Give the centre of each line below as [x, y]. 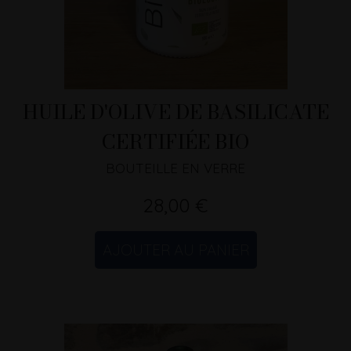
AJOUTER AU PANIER [175, 250]
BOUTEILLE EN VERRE [175, 168]
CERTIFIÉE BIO [175, 142]
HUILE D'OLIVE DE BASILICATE [175, 112]
